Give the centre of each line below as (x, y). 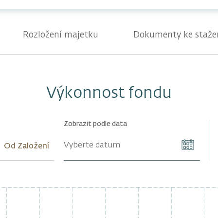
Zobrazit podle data (95, 124)
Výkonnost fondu (109, 94)
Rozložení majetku (61, 35)
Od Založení (26, 147)
